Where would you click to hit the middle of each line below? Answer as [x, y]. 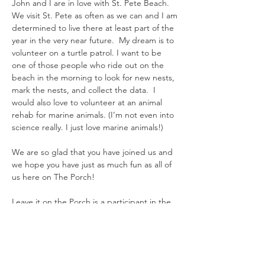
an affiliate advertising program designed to [93, 227]
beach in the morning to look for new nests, [93, 77]
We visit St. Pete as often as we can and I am [95, 15]
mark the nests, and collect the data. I [84, 90]
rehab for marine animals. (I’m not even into [93, 115]
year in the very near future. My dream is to [93, 40]
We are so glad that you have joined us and [92, 152]
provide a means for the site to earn [78, 239]
